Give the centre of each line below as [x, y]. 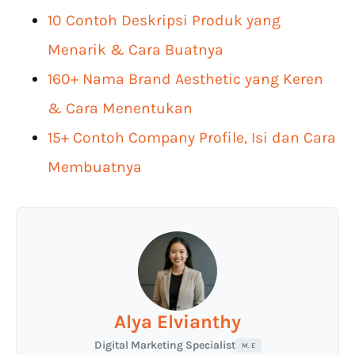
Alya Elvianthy [177, 322]
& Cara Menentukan [120, 109]
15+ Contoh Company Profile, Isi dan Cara [192, 138]
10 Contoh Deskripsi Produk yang [164, 21]
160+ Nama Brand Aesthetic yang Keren [185, 79]
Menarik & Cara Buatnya [136, 50]
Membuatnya [95, 167]
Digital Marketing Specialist [164, 345]
